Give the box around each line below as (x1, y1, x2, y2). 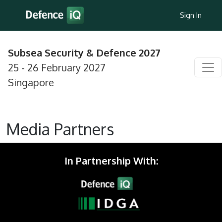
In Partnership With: (64, 154, 158, 167)
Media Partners (6, 119, 114, 139)
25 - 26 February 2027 (8, 61, 106, 74)
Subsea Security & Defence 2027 (8, 46, 161, 59)
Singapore (8, 76, 54, 89)
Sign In (180, 10, 202, 19)
